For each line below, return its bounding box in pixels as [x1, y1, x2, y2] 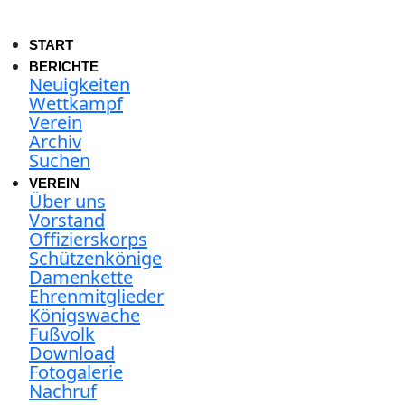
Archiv [29, 129, 81, 154]
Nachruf [29, 379, 97, 403]
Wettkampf [29, 91, 123, 116]
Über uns [29, 189, 106, 213]
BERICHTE [29, 59, 99, 74]
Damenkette [29, 265, 133, 289]
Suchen [29, 148, 90, 173]
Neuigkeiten [29, 72, 130, 97]
